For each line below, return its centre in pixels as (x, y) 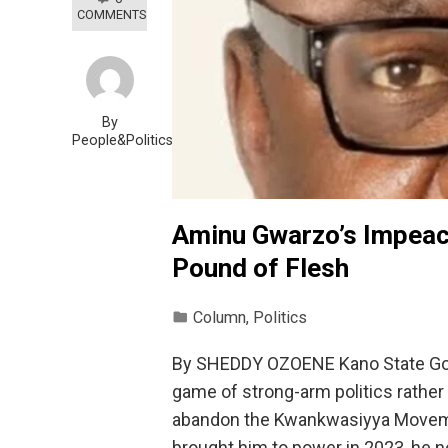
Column (219, 317)
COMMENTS (111, 14)
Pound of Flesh (260, 267)
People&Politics (122, 140)
